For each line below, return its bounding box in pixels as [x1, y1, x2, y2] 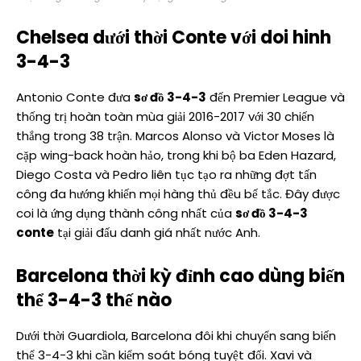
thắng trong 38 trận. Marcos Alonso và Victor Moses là [16, 127, 334, 145]
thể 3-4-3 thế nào [16, 288, 172, 313]
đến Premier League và [206, 89, 345, 106]
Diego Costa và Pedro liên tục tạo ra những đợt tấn [16, 166, 317, 184]
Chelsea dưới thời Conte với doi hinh [16, 25, 331, 51]
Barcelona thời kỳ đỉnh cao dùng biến [16, 263, 345, 289]
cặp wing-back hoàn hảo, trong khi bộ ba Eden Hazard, [16, 147, 336, 164]
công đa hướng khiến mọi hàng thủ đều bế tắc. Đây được [16, 185, 340, 203]
